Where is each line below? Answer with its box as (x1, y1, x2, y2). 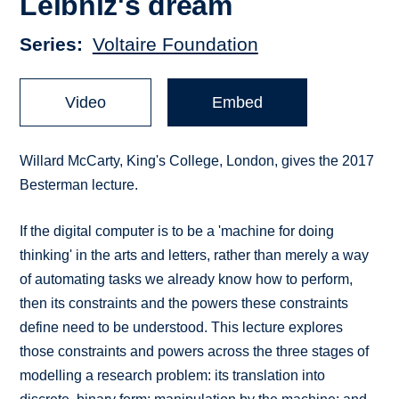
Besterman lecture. (20, 177, 139, 193)
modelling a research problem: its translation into (20, 368, 326, 384)
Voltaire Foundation (92, 34, 258, 55)
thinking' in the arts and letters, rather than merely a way (20, 248, 370, 264)
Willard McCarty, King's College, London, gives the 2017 (20, 153, 375, 169)
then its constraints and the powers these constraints (20, 296, 349, 312)
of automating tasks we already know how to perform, (20, 272, 354, 288)
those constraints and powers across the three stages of (20, 344, 370, 360)
